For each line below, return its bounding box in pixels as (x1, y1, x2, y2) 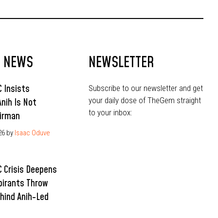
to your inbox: (89, 108, 132, 118)
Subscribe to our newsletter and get (89, 83, 203, 93)
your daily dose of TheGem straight (89, 95, 201, 106)
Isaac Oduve (15, 128, 51, 138)
